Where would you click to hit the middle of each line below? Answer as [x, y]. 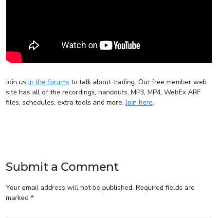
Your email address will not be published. [70, 188]
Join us [17, 82]
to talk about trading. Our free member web [138, 82]
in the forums [49, 82]
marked [18, 198]
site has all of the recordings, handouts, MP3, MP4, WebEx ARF [103, 92]
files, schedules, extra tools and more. [66, 103]
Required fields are [165, 188]
